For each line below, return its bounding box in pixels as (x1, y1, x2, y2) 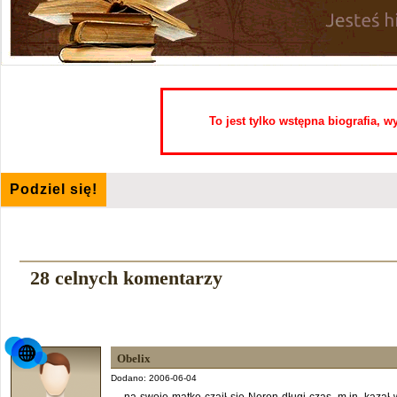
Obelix (117, 352, 151, 365)
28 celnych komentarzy (29, 267, 222, 289)
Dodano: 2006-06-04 (111, 373, 197, 383)
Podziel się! (10, 182, 97, 197)
